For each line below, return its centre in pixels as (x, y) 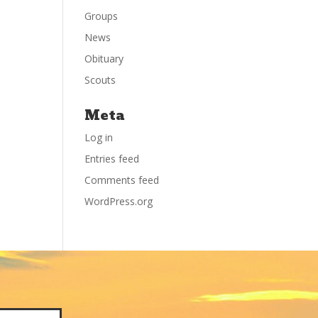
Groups (102, 16)
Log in (99, 138)
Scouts (100, 80)
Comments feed (122, 180)
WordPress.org (119, 202)
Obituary (104, 59)
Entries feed (112, 159)
